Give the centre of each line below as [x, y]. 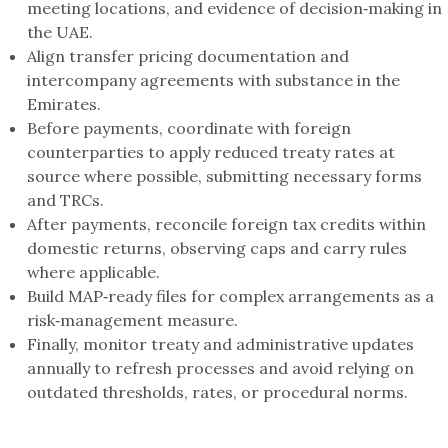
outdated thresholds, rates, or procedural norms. [218, 391]
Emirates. [64, 103]
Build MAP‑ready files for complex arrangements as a [231, 295]
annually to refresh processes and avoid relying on [221, 367]
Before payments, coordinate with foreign [189, 127]
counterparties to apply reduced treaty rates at [211, 151]
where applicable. [94, 271]
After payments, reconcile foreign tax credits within [227, 223]
